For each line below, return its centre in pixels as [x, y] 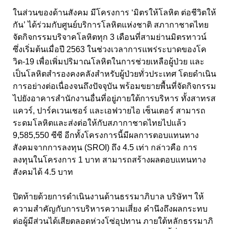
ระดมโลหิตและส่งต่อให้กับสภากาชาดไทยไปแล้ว [99, 123]
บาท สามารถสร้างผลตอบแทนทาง [145, 160]
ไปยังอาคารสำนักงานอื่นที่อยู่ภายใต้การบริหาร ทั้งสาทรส [114, 99]
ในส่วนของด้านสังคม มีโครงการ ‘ [73, 13]
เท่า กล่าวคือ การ [167, 148]
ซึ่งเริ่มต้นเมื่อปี [40, 50]
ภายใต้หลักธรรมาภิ [178, 221]
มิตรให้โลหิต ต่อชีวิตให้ [175, 13]
